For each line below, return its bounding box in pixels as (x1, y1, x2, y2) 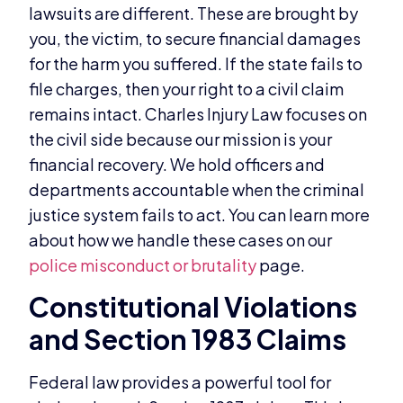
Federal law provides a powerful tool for (29, 371, 332, 392)
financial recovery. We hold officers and (29, 153, 326, 175)
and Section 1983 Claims (29, 321, 347, 356)
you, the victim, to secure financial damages (29, 27, 362, 49)
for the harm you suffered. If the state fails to (29, 52, 363, 74)
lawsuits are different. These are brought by (29, 2, 359, 23)
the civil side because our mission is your (29, 128, 333, 149)
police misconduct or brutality (29, 254, 257, 275)
